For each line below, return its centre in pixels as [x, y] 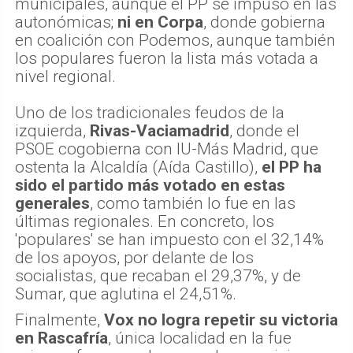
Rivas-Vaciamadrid [160, 130]
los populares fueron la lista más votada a [167, 58]
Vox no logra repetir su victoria [221, 320]
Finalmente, [59, 320]
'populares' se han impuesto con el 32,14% [169, 239]
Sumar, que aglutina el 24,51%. [126, 294]
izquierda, [52, 130]
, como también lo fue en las [193, 203]
